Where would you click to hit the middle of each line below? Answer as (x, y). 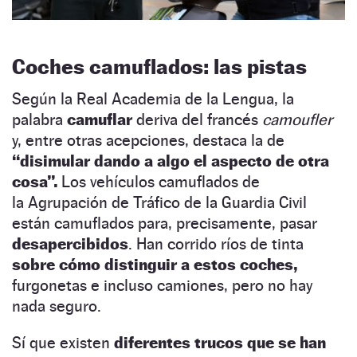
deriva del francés (199, 120)
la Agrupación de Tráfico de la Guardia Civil (159, 203)
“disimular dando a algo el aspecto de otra (171, 161)
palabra (39, 120)
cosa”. (35, 182)
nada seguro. (57, 306)
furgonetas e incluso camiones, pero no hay (162, 286)
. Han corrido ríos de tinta (216, 244)
